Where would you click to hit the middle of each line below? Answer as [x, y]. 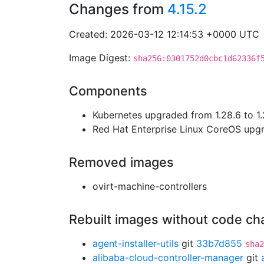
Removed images [121, 162]
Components [108, 91]
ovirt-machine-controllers [150, 186]
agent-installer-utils [136, 243]
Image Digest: [101, 58]
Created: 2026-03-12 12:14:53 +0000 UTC [164, 34]
